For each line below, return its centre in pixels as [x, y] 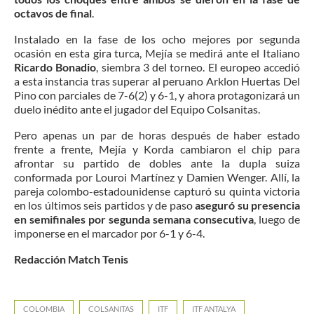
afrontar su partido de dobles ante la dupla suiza [157, 163]
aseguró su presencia [246, 205]
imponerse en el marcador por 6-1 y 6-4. [109, 233]
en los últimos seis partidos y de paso [103, 205]
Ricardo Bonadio [55, 67]
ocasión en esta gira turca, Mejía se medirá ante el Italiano [157, 53]
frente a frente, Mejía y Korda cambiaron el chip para [157, 149]
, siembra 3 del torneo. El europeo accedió [198, 67]
